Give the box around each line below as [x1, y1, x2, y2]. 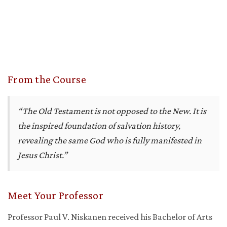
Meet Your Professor [8, 189, 103, 202]
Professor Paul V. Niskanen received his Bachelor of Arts [8, 212, 212, 222]
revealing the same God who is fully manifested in [18, 135, 202, 146]
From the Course [8, 73, 86, 86]
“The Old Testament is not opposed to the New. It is [18, 106, 206, 117]
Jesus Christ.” [18, 150, 67, 161]
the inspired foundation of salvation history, [18, 121, 180, 131]
